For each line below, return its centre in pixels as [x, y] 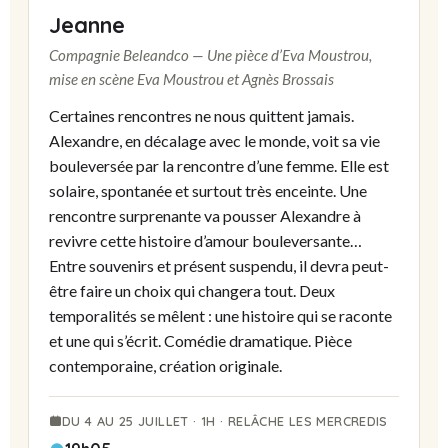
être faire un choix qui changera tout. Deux [192, 291]
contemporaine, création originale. [165, 366]
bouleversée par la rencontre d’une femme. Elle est [219, 166]
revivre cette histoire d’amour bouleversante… [205, 241]
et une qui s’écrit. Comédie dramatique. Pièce [200, 341]
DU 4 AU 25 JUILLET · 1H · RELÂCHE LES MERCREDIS [224, 421]
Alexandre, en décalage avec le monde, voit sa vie [214, 141]
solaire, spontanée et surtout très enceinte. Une [208, 191]
